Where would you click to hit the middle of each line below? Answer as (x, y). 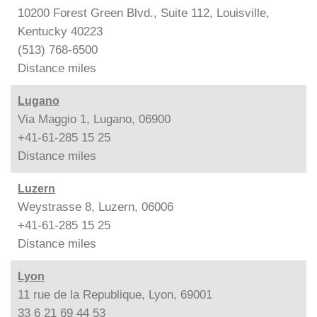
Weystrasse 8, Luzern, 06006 (96, 207)
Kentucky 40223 (60, 31)
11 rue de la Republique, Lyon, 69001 (115, 295)
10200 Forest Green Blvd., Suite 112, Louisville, (144, 13)
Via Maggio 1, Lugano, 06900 (94, 119)
